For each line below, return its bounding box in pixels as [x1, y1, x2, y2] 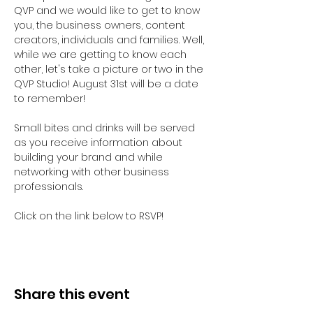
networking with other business [14, 165, 172, 179]
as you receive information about [14, 136, 185, 150]
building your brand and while [14, 150, 166, 164]
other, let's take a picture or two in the [14, 62, 206, 76]
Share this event [14, 284, 130, 304]
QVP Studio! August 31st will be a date [14, 77, 201, 91]
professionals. [14, 180, 83, 194]
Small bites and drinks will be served [14, 121, 198, 135]
